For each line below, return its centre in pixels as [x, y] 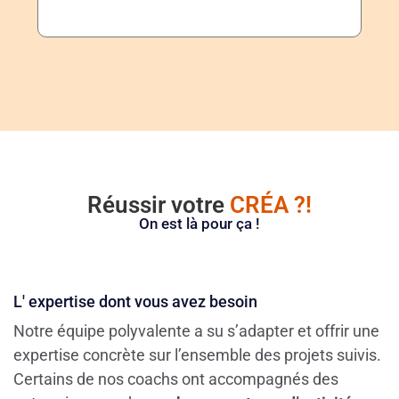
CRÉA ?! [271, 204]
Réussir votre [159, 204]
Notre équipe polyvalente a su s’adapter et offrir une [196, 330]
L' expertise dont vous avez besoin [135, 301]
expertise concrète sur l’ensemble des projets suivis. [197, 354]
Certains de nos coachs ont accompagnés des [176, 379]
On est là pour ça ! [199, 223]
